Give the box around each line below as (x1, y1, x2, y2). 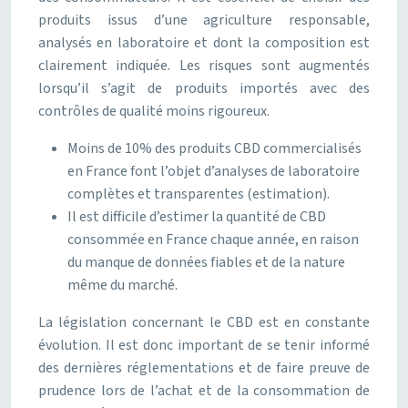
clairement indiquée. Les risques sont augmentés (38, 56, 370, 76)
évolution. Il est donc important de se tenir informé (38, 335, 370, 355)
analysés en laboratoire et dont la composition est (38, 33, 370, 53)
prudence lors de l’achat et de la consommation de (38, 381, 370, 401)
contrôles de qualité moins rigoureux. (38, 101, 270, 121)
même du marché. (67, 275, 178, 295)
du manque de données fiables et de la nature (67, 252, 345, 272)
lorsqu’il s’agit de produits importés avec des (38, 78, 370, 98)
